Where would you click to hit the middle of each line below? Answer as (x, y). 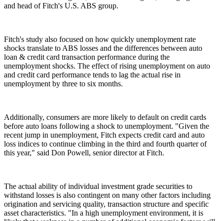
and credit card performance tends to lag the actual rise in (92, 74)
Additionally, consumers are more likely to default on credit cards (105, 117)
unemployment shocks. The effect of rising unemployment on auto (107, 66)
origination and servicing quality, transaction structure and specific (106, 204)
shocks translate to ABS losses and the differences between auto (103, 48)
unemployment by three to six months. (63, 83)
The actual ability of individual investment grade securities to (98, 186)
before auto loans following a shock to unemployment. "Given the (107, 126)
